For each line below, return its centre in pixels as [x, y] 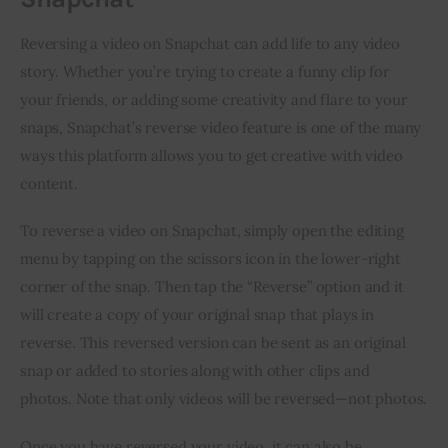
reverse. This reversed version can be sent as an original [215, 343]
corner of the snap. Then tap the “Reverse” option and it [214, 287]
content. [49, 183]
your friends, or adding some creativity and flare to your [216, 99]
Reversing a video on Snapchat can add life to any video [212, 43]
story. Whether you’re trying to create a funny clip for [207, 71]
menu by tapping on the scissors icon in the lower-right [212, 259]
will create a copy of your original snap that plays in [199, 315]
